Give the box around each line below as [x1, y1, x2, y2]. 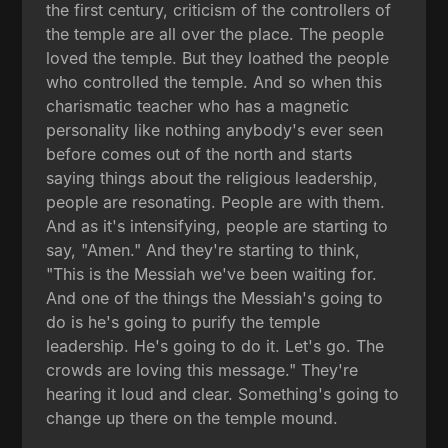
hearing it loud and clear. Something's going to [46, 383, 400, 404]
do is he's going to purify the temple [46, 311, 321, 332]
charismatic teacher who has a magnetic [46, 95, 350, 116]
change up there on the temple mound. [46, 407, 339, 428]
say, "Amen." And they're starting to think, [46, 239, 361, 260]
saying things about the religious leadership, [46, 167, 379, 188]
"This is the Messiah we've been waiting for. [46, 263, 378, 284]
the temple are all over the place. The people [46, 23, 385, 44]
